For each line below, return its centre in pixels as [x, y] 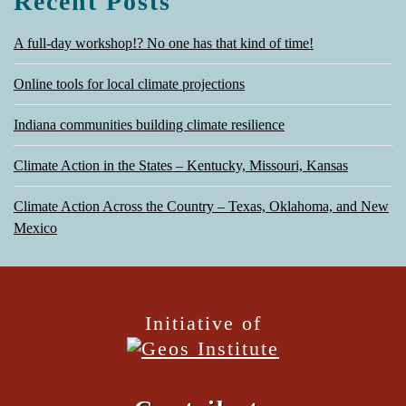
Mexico [35, 228]
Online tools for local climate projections [129, 84]
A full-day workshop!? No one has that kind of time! [164, 43]
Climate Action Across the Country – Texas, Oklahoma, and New [201, 206]
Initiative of [203, 323]
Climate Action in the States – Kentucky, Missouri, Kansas [181, 165]
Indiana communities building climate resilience [149, 125]
